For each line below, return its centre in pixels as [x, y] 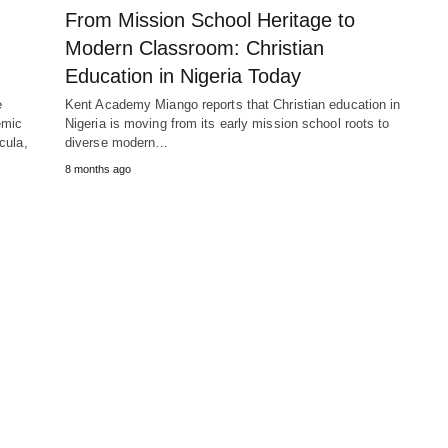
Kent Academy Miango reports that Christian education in [232, 104]
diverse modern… [116, 142]
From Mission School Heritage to [209, 20]
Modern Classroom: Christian [194, 48]
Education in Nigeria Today [182, 76]
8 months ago [97, 169]
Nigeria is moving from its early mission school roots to [227, 123]
